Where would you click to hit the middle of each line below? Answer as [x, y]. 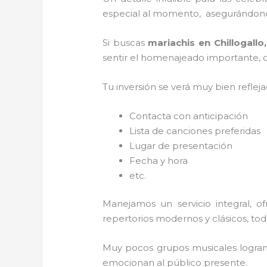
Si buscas [125, 42]
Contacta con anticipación [191, 116]
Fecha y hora [159, 160]
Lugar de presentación [181, 145]
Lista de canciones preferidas [195, 131]
